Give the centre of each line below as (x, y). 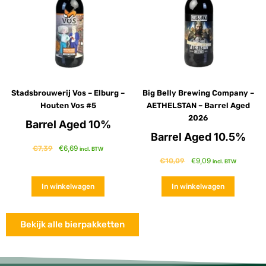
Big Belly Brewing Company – (198, 93)
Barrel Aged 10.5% (198, 137)
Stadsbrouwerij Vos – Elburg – (68, 93)
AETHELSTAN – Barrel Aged (198, 105)
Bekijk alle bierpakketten (72, 225)
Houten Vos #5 (68, 105)
